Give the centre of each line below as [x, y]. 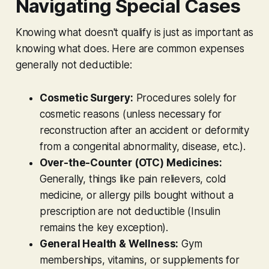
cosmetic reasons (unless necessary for [131, 114]
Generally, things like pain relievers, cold [133, 179]
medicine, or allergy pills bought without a [136, 195]
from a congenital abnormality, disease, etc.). [142, 146]
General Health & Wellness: [109, 243]
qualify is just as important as [186, 32]
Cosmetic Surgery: [86, 98]
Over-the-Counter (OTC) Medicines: [131, 162]
